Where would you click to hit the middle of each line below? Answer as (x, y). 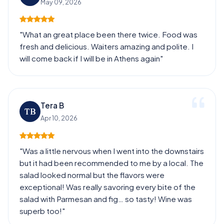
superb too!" (42, 210)
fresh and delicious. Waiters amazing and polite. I (107, 46)
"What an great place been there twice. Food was (109, 34)
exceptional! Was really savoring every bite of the (108, 186)
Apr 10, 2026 (59, 118)
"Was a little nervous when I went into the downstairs (112, 150)
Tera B (52, 105)
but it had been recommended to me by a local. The (112, 162)
